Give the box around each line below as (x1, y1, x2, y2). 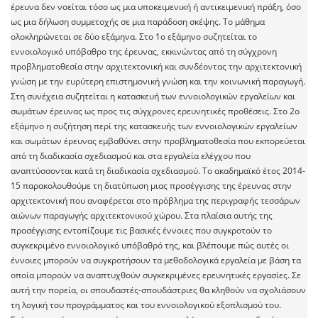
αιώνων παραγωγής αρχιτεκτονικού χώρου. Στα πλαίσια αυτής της (11, 209, 273, 222)
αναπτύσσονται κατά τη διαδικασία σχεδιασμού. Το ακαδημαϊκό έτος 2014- (11, 165, 305, 177)
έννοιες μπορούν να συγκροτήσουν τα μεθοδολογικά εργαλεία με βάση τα (11, 254, 301, 267)
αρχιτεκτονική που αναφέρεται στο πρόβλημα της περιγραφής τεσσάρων (11, 194, 300, 207)
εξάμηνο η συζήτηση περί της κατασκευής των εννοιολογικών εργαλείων (11, 120, 297, 133)
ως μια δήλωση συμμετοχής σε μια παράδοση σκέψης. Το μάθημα (11, 16, 265, 28)
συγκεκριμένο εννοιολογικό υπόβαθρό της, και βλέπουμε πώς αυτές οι (11, 239, 289, 252)
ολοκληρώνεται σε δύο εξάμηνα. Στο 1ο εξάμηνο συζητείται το (11, 31, 257, 43)
